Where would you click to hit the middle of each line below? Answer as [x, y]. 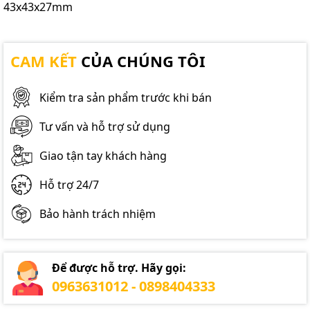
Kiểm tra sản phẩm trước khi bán [126, 97]
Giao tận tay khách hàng [103, 155]
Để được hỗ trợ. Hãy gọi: [119, 267]
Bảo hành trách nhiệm [98, 213]
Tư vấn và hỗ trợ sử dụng [105, 126]
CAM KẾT [44, 61]
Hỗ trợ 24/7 [69, 184]
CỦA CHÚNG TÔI [141, 61]
